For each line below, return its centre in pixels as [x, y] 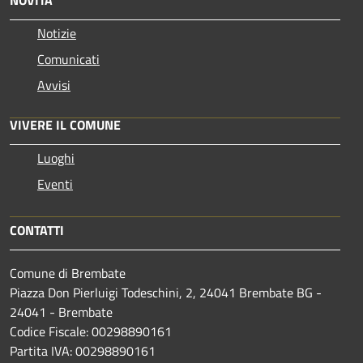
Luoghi [56, 158]
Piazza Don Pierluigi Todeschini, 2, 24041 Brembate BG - [166, 292]
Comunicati [68, 59]
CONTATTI [37, 230]
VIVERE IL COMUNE [65, 124]
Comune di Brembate [68, 273]
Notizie [57, 33]
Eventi [55, 184]
